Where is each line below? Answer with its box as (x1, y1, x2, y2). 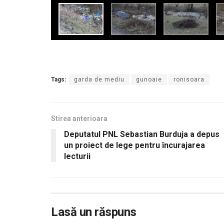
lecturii (64, 151, 90, 161)
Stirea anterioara (51, 114, 107, 123)
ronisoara (173, 76, 204, 83)
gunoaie (136, 76, 162, 83)
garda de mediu (74, 76, 124, 83)
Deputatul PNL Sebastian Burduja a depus (64, 129, 219, 139)
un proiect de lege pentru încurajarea (64, 140, 205, 150)
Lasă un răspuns (51, 205, 136, 219)
